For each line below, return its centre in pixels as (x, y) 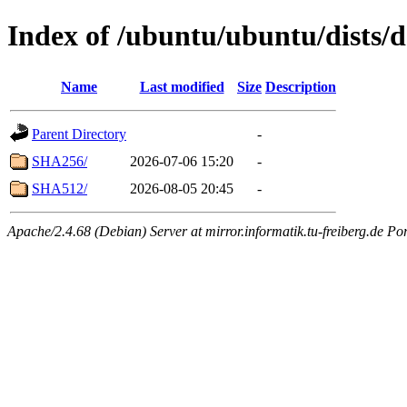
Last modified (182, 86)
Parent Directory (79, 134)
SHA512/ (60, 188)
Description (301, 86)
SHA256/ (60, 161)
